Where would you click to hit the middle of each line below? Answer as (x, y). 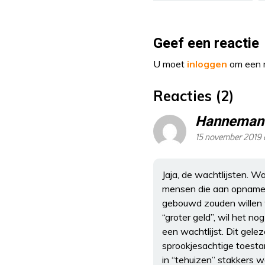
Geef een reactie (206, 44)
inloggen (207, 64)
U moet (170, 64)
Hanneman (230, 122)
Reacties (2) (193, 96)
